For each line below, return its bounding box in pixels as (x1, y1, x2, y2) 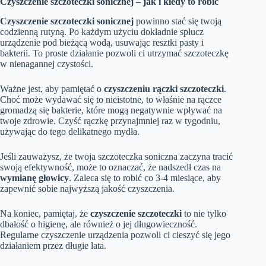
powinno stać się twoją (134, 15, 221, 26)
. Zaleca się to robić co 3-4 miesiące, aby (69, 172, 221, 183)
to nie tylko (182, 208, 226, 218)
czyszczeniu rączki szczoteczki (104, 83, 224, 94)
